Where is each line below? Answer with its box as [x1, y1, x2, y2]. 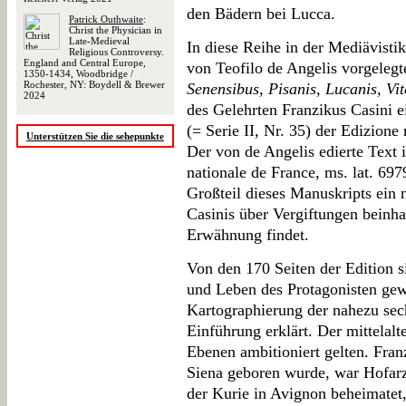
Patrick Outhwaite [69, 14, 143, 24]
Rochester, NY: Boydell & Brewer [24, 79, 165, 90]
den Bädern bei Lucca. [187, 5, 335, 23]
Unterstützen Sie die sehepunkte [26, 130, 164, 141]
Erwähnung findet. [187, 226, 309, 244]
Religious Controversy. [69, 46, 164, 57]
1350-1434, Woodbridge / [24, 68, 133, 79]
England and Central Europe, [24, 57, 146, 68]
